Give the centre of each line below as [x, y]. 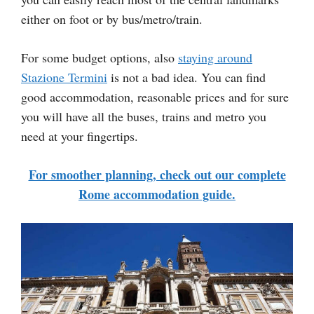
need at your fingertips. [80, 136]
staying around [215, 58]
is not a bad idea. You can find [186, 77]
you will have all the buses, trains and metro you [144, 117]
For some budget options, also [100, 58]
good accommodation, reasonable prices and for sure [155, 97]
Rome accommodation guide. [157, 194]
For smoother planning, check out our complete [157, 175]
